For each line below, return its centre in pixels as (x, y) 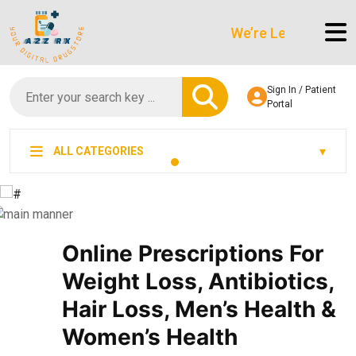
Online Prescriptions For (193, 254)
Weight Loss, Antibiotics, (198, 282)
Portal (279, 104)
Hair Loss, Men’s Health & (199, 310)
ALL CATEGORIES (97, 151)
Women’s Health (150, 337)
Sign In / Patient (301, 90)
